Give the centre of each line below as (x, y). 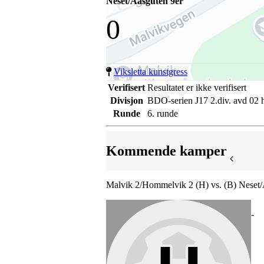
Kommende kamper (166, 151)
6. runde (163, 113)
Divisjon (126, 100)
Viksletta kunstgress (151, 72)
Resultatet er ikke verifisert (197, 88)
